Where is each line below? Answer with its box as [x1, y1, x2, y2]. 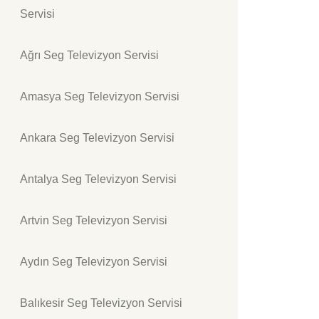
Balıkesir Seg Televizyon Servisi [20, 297, 182, 309]
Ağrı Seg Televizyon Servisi [20, 49, 159, 61]
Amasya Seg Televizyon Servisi [20, 90, 179, 103]
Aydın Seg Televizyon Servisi [20, 256, 167, 268]
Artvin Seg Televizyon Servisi [20, 214, 167, 226]
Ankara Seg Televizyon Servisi [20, 132, 174, 144]
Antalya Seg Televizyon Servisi [20, 173, 177, 185]
